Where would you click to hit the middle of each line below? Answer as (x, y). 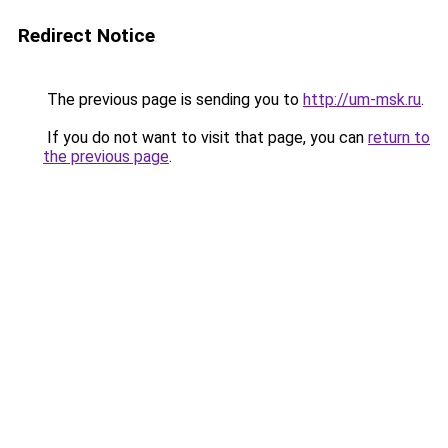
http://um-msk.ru (362, 99)
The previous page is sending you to (173, 99)
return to (399, 137)
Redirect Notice (86, 35)
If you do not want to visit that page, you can (205, 137)
